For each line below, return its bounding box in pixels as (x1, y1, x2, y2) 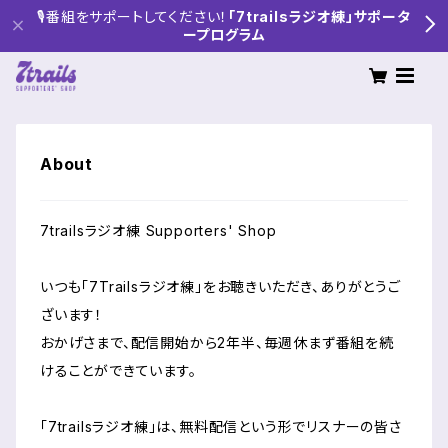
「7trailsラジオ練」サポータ (228, 8, 411, 25)
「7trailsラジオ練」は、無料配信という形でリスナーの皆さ (40, 418, 402, 435)
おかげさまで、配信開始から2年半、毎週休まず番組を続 (40, 334, 394, 351)
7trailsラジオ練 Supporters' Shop (40, 222, 277, 239)
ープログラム (182, 26, 266, 43)
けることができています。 (40, 362, 197, 379)
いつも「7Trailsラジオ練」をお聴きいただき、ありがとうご (40, 278, 401, 295)
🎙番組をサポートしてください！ (37, 8, 229, 25)
